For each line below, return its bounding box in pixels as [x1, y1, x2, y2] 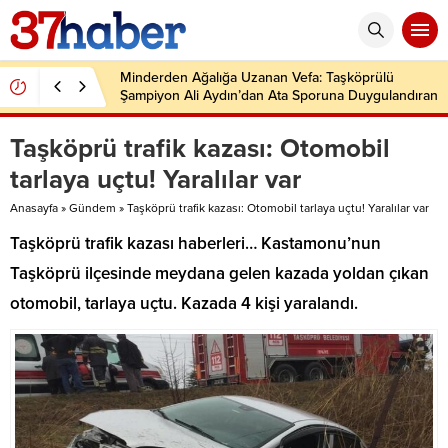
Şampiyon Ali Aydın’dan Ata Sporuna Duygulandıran [120, 87, 438, 104]
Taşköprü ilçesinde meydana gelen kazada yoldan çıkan [10, 263, 429, 284]
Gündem [69, 201, 116, 215]
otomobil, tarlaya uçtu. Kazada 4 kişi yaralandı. [10, 293, 358, 314]
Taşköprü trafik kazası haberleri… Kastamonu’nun [10, 233, 381, 254]
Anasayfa [10, 201, 58, 215]
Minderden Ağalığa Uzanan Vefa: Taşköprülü [120, 69, 394, 86]
